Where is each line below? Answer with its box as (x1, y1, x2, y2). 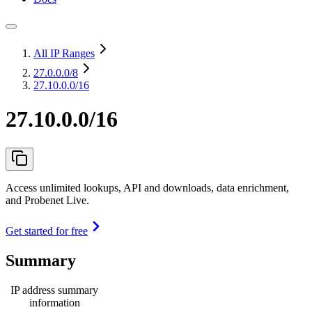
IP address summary (10, 283, 98, 296)
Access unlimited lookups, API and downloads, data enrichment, (6, 181, 289, 194)
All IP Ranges (33, 47, 95, 59)
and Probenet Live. (6, 194, 89, 206)
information (29, 296, 80, 309)
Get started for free (6, 224, 88, 237)
